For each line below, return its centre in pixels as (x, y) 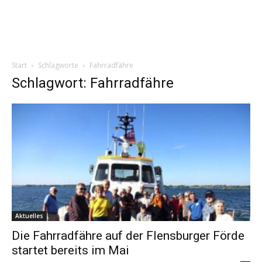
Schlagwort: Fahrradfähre (93, 83)
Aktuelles (29, 216)
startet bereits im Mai (70, 251)
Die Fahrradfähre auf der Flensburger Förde (128, 236)
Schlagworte (58, 65)
